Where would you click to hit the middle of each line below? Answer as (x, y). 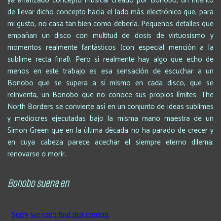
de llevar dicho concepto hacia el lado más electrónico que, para (110, 12)
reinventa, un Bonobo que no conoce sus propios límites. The (110, 95)
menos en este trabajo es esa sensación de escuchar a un (110, 71)
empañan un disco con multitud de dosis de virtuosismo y (110, 36)
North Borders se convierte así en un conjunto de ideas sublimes (110, 107)
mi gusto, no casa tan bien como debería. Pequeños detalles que (110, 24)
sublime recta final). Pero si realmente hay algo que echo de (110, 59)
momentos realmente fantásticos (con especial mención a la (110, 47)
